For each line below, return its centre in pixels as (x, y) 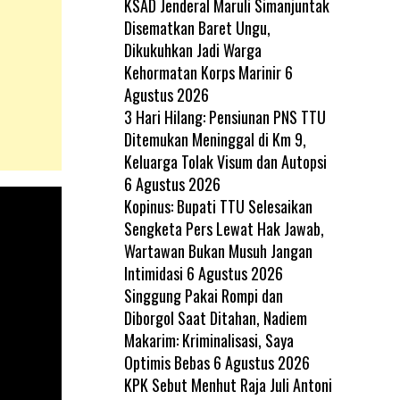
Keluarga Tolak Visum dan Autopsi (225, 161)
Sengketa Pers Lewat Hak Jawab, (224, 228)
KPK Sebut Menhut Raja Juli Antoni (228, 384)
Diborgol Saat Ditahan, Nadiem (215, 317)
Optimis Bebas (167, 362)
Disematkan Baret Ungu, (197, 27)
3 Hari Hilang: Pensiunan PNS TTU (225, 117)
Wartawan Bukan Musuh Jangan (218, 250)
